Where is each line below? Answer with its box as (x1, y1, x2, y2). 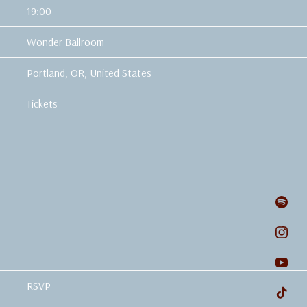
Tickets (27, 97, 58, 110)
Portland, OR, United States (27, 66, 151, 79)
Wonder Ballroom (27, 35, 104, 49)
